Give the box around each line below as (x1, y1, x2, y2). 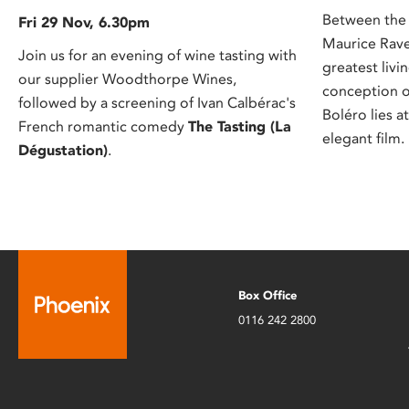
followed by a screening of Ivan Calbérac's (18, 93, 296, 111)
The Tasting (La (188, 117, 291, 135)
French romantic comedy (18, 117, 188, 135)
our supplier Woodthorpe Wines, (18, 69, 236, 88)
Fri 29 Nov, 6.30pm (18, 13, 150, 31)
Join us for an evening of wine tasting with (18, 46, 297, 64)
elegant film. (322, 130, 404, 148)
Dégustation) (18, 141, 108, 159)
